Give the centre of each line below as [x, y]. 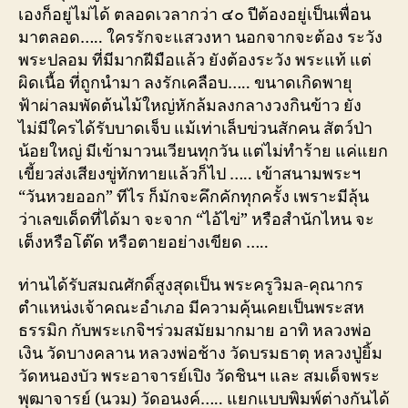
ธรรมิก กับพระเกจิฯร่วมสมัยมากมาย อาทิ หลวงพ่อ [195, 331]
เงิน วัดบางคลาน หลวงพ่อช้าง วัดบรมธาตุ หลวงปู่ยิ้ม [200, 354]
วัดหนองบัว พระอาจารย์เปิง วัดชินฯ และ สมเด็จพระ [199, 377]
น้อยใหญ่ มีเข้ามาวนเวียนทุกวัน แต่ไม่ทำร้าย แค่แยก [203, 151]
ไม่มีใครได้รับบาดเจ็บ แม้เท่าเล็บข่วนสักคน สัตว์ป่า [195, 128]
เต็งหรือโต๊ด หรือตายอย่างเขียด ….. [143, 242]
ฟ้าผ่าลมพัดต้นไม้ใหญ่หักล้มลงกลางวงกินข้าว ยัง [190, 106]
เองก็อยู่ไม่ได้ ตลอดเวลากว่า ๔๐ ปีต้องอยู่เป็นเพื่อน [194, 15]
